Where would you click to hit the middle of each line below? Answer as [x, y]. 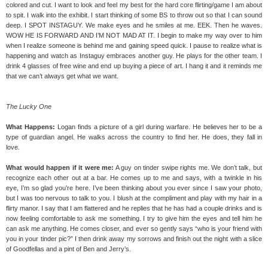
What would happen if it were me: [60, 168]
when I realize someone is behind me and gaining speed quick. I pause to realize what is [134, 46]
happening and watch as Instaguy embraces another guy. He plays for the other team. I [134, 56]
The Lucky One [29, 107]
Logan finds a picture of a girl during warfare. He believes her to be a [159, 127]
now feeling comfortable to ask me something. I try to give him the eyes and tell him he [134, 219]
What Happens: [32, 127]
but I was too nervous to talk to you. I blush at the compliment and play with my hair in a [134, 198]
